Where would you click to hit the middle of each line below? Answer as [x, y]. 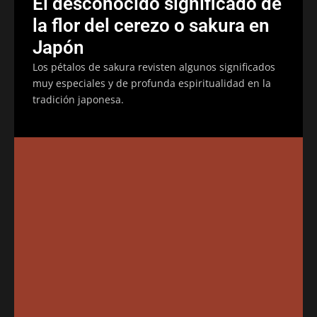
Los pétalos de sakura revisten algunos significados [154, 67]
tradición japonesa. [78, 99]
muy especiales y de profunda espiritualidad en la [152, 83]
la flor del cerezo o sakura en [151, 25]
